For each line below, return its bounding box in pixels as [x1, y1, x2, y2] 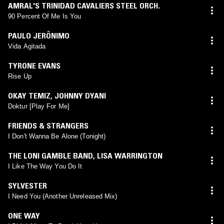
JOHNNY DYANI [54, 90, 106, 100]
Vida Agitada [8, 42, 46, 50]
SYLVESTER [8, 180, 47, 190]
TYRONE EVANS [8, 60, 60, 70]
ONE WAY [8, 210, 40, 220]
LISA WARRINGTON [97, 150, 162, 160]
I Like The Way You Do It [8, 162, 82, 170]
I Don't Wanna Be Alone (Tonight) [8, 132, 106, 140]
